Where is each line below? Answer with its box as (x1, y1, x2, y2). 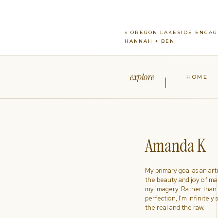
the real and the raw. (145, 203, 204, 212)
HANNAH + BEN (125, 38, 175, 44)
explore (130, 71, 154, 83)
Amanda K (145, 134, 206, 157)
